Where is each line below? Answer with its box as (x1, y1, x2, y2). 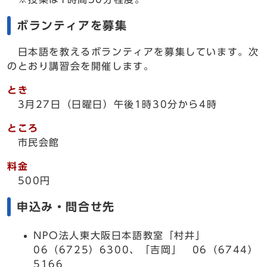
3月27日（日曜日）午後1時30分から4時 (17, 100, 218, 109)
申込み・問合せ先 (17, 201, 115, 212)
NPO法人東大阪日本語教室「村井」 (33, 231, 216, 240)
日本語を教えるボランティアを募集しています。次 (7, 47, 259, 57)
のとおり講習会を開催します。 (7, 61, 154, 71)
